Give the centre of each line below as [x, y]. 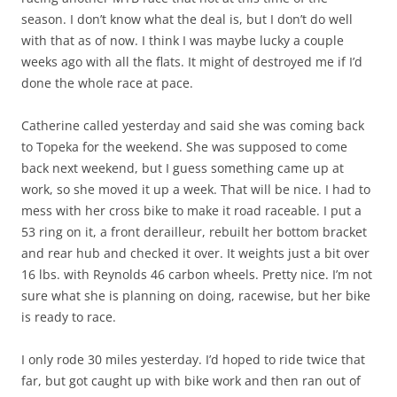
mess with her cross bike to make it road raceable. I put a [191, 211]
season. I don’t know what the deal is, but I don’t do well [187, 19]
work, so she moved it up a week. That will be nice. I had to [196, 190]
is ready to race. [69, 317]
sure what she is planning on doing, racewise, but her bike [196, 296]
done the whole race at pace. [107, 83]
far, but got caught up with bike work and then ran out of [191, 381]
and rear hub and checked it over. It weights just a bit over [195, 253]
